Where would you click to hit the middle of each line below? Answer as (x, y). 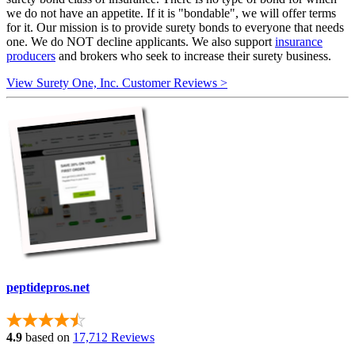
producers (31, 56)
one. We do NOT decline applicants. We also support (141, 42)
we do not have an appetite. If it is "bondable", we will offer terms (171, 13)
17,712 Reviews (114, 337)
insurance (299, 42)
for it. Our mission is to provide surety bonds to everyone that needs (175, 28)
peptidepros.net (48, 288)
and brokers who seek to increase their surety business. (193, 56)
